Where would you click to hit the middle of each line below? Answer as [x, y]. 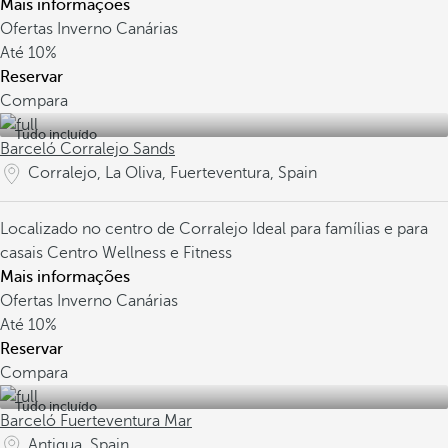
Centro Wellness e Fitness [139, 253]
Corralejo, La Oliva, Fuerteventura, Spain [172, 173]
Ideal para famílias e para [340, 229]
